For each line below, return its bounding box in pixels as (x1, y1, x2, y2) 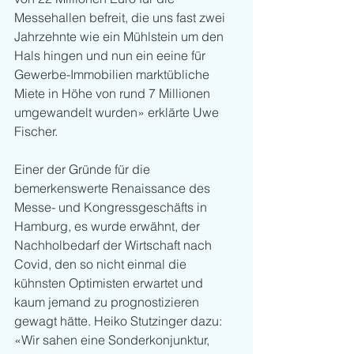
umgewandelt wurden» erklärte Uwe (14, 104, 222, 121)
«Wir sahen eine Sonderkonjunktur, (14, 332, 213, 348)
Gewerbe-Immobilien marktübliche (14, 66, 213, 83)
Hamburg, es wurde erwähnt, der (14, 218, 203, 235)
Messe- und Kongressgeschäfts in (14, 199, 210, 216)
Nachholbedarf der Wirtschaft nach (14, 237, 215, 254)
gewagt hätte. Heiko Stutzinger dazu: (14, 313, 225, 330)
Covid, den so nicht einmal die (14, 256, 190, 273)
